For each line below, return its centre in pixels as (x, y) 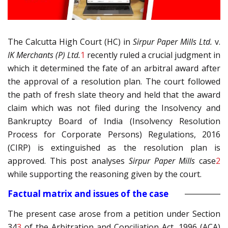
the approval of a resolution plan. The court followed (114, 82)
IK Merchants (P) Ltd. (44, 55)
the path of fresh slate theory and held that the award (114, 95)
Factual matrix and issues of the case (88, 194)
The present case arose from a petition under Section (114, 214)
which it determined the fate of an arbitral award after (114, 68)
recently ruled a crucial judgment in (153, 55)
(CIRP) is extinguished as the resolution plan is (114, 148)
